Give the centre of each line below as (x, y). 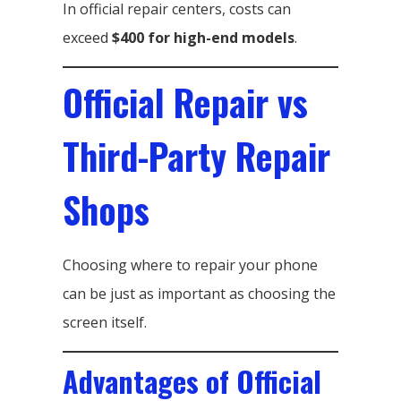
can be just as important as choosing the (199, 293)
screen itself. (105, 322)
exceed (87, 37)
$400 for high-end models (203, 37)
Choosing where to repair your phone (190, 264)
